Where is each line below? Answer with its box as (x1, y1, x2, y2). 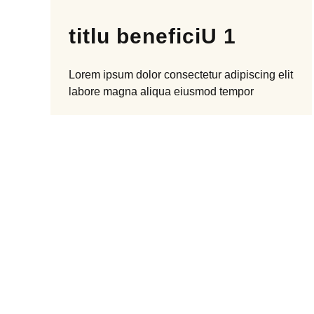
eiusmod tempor (171, 86, 254, 97)
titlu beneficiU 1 (69, 25, 236, 48)
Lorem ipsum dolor (69, 69, 161, 81)
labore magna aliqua (69, 86, 171, 97)
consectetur (161, 69, 224, 81)
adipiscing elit (224, 69, 293, 81)
